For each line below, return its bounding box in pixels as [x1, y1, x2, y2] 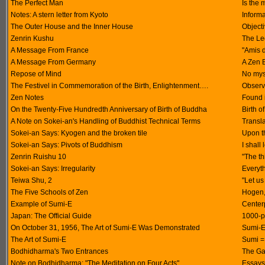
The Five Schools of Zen [11, 188, 88, 196]
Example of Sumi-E [11, 200, 72, 208]
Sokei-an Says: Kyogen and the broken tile [11, 129, 147, 137]
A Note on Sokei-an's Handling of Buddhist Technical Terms [11, 117, 201, 125]
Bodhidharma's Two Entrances [11, 247, 108, 256]
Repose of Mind [11, 70, 62, 78]
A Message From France [11, 46, 89, 54]
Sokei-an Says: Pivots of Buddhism [11, 141, 122, 149]
